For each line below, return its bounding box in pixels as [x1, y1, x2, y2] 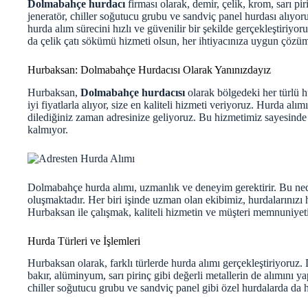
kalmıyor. [27, 123, 68, 135]
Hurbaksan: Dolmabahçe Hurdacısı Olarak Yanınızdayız [27, 63, 271, 76]
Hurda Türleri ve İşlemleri [27, 234, 140, 247]
